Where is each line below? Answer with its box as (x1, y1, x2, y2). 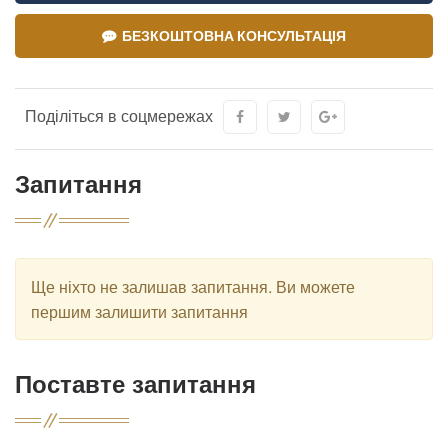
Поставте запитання (15, 366, 256, 401)
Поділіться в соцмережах (25, 104, 213, 128)
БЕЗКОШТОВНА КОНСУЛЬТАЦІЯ (116, 27, 346, 45)
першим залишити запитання (31, 300, 248, 324)
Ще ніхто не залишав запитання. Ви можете (31, 275, 355, 299)
